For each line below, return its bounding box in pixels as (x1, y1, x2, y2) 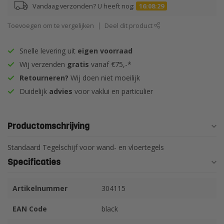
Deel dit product (104, 21, 154, 30)
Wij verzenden (19, 59, 67, 69)
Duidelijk (19, 86, 49, 96)
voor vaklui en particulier (72, 86, 153, 96)
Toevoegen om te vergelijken (7, 21, 94, 30)
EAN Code (12, 204, 47, 213)
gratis (67, 59, 89, 69)
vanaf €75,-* (89, 59, 131, 69)
